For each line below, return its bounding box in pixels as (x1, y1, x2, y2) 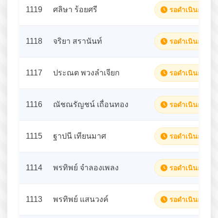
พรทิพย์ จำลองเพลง (53, 163, 119, 172)
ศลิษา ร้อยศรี (53, 5, 97, 14)
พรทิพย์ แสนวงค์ (53, 195, 109, 203)
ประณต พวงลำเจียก (53, 68, 120, 77)
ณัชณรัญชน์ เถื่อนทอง (53, 100, 128, 109)
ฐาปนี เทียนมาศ (53, 131, 106, 140)
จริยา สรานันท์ (53, 36, 102, 45)
